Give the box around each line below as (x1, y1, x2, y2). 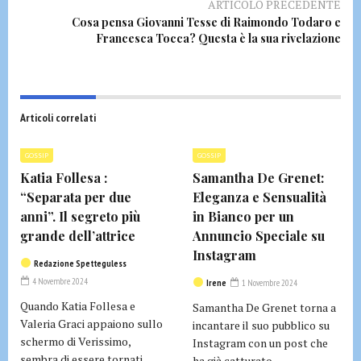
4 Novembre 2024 (31, 275, 88, 287)
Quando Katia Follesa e (20, 297, 135, 313)
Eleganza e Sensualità (193, 188, 326, 205)
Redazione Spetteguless (34, 257, 127, 269)
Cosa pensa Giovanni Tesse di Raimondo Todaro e (72, 14, 341, 30)
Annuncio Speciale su (193, 226, 325, 244)
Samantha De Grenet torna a (193, 299, 336, 315)
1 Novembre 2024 (240, 276, 297, 288)
